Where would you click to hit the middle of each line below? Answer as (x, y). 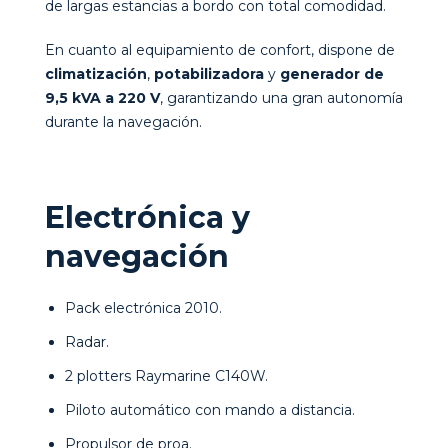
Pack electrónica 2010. (143, 307)
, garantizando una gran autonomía (281, 97)
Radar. (87, 341)
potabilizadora (209, 73)
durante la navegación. (123, 121)
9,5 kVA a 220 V (102, 97)
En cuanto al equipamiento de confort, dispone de (220, 49)
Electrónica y (147, 217)
